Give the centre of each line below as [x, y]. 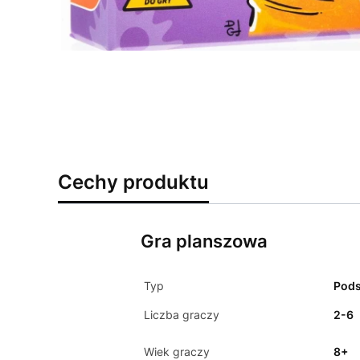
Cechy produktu [133, 182]
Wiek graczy [176, 352]
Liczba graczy [181, 315]
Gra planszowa [204, 241]
